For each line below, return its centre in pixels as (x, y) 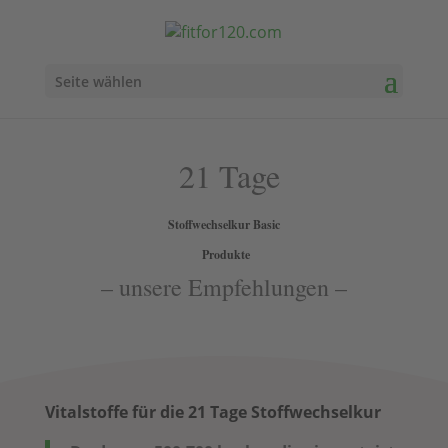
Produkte (223, 254)
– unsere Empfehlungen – (223, 286)
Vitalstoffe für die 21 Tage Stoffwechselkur (212, 411)
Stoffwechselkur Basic (223, 224)
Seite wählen (98, 82)
